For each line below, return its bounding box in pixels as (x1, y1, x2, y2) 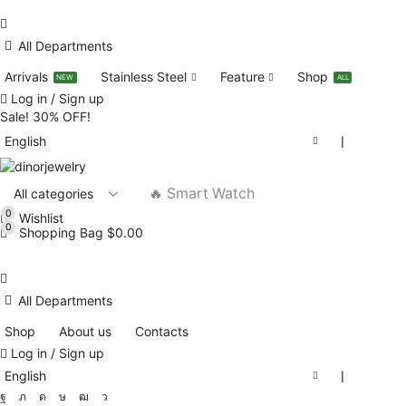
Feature (219, 69, 265, 85)
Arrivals (5, 69, 48, 85)
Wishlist (18, 209, 63, 226)
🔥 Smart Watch (148, 184, 255, 202)
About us (59, 323, 111, 339)
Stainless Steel (100, 69, 187, 85)
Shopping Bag (18, 224, 107, 240)
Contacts (135, 323, 188, 339)
